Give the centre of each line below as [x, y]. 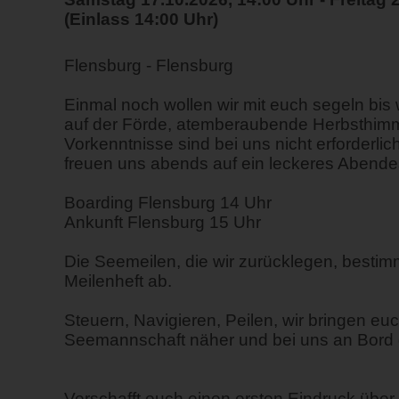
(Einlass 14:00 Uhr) [141, 19]
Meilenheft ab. [118, 281]
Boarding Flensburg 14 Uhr [168, 203]
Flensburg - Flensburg [149, 65]
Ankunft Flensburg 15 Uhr [163, 222]
